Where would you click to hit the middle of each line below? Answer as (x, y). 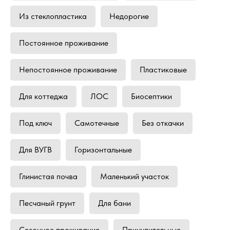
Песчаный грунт (47, 203)
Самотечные (97, 123)
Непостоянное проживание (68, 69)
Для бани (114, 203)
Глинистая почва (48, 176)
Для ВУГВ (35, 149)
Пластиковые (163, 69)
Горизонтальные (103, 149)
